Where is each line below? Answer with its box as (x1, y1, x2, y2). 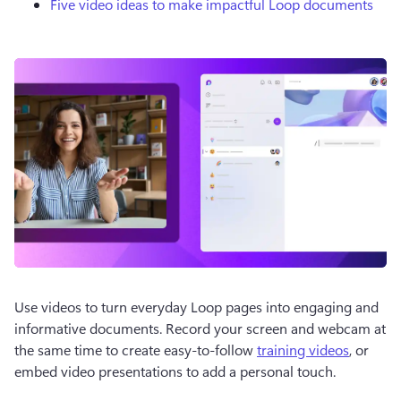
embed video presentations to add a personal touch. (14, 362, 336, 380)
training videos (257, 340, 349, 359)
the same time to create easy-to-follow (14, 340, 257, 359)
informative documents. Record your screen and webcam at (14, 319, 386, 337)
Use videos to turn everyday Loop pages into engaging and (14, 297, 379, 316)
